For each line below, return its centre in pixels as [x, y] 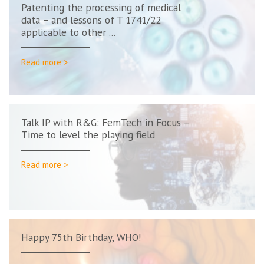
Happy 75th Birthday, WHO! [81, 237]
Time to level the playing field [88, 135]
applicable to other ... [68, 32]
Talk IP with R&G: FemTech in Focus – [105, 122]
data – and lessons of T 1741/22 [91, 20]
